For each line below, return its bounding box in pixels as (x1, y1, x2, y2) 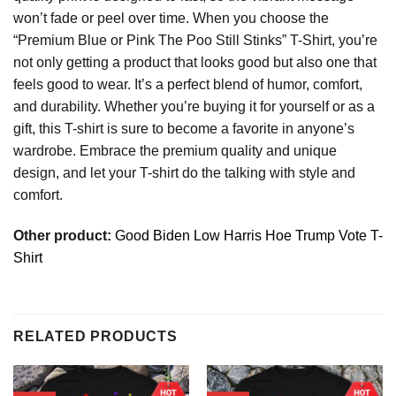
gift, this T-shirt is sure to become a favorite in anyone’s (13, 121, 354, 137)
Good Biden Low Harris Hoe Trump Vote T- (115, 228, 383, 244)
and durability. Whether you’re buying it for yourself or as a (13, 99, 375, 115)
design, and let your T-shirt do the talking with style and (13, 165, 355, 181)
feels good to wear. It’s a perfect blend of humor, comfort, (13, 77, 362, 93)
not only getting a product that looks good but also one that (13, 55, 377, 71)
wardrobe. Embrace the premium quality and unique (13, 143, 337, 159)
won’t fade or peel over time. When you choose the (13, 11, 329, 27)
